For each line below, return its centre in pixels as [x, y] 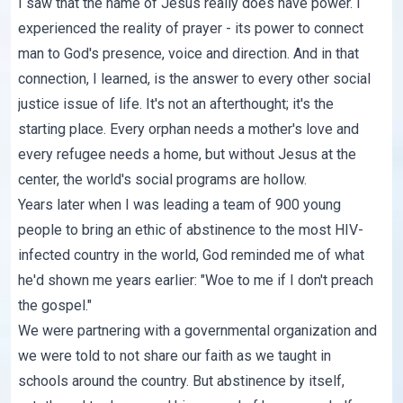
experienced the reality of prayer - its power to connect [191, 29]
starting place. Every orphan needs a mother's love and [189, 130]
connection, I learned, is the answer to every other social [195, 79]
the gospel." [55, 306]
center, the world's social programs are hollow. [163, 180]
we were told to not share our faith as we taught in [175, 356]
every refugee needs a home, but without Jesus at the [188, 155]
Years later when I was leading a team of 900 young [180, 205]
